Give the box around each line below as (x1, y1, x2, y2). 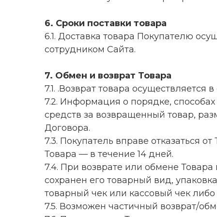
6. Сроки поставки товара (45, 18, 167, 29)
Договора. (45, 123, 90, 133)
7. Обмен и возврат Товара (45, 70, 171, 81)
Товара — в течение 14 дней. (45, 149, 173, 159)
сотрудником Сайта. (45, 44, 136, 55)
